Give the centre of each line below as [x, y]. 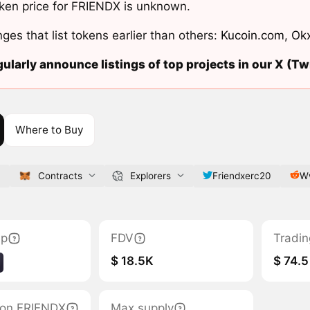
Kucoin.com [252, 36]
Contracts [60, 175]
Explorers [150, 175]
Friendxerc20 [241, 175]
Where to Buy [49, 129]
